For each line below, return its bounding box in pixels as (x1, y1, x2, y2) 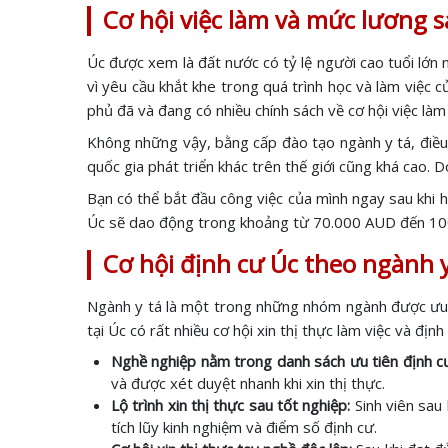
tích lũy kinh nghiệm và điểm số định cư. (111, 417, 377, 437)
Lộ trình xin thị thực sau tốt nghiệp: (111, 395, 351, 415)
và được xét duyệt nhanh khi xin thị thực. (111, 373, 385, 393)
